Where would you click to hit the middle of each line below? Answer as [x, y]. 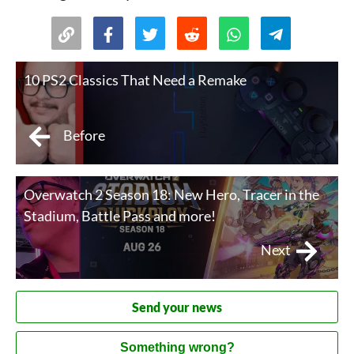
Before [84, 136]
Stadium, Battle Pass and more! [120, 216]
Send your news [177, 307]
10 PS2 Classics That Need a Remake [135, 80]
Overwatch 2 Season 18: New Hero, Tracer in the [171, 195]
